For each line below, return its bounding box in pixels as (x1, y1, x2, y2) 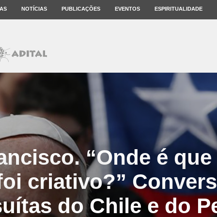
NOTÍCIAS (21, 6, 47, 12)
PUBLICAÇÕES (62, 6, 100, 12)
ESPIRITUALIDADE (155, 6, 202, 12)
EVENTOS (115, 6, 140, 12)
